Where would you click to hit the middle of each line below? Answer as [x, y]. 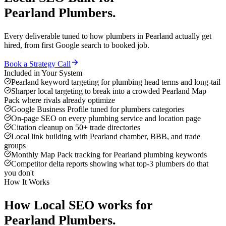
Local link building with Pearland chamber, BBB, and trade [106, 137]
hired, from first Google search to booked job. [77, 45]
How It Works [27, 182]
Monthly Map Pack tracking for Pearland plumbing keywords [109, 155]
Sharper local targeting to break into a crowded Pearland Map [109, 91]
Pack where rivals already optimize [60, 100]
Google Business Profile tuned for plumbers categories [98, 109]
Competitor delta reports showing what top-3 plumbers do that [110, 164]
